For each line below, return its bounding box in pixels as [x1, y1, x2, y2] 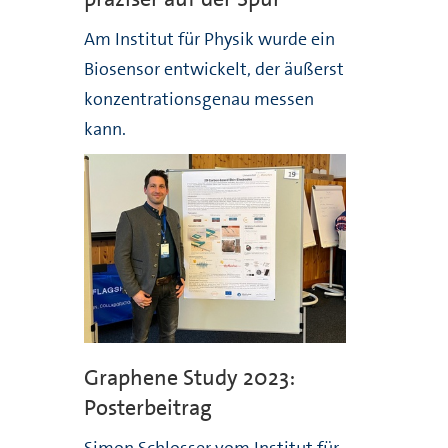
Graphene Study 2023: [83, 362, 295, 392]
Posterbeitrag [83, 392, 212, 422]
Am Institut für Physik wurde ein [83, 26, 335, 51]
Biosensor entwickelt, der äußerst [83, 56, 344, 81]
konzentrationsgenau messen [83, 86, 314, 111]
